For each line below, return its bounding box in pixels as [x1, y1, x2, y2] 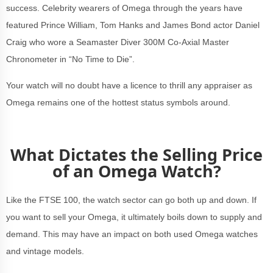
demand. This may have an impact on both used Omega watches [6, 229, 258, 239]
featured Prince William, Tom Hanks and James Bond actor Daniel [6, 19, 260, 30]
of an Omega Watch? [52, 159, 221, 182]
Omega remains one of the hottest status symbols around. [6, 97, 230, 107]
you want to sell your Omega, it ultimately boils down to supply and [6, 211, 262, 222]
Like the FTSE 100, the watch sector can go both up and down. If [6, 194, 257, 205]
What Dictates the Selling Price [10, 143, 263, 166]
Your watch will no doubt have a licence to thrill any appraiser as [6, 80, 252, 90]
